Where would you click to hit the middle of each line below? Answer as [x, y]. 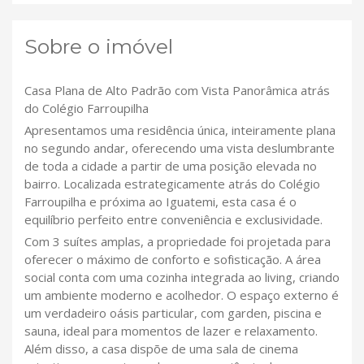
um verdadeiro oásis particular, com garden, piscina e [173, 313]
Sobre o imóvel [99, 47]
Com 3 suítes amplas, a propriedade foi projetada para [178, 242]
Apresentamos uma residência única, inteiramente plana [180, 130]
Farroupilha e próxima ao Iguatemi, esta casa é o [160, 202]
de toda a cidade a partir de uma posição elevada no [171, 166]
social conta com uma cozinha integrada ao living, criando [182, 277]
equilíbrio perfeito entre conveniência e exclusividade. [173, 220]
